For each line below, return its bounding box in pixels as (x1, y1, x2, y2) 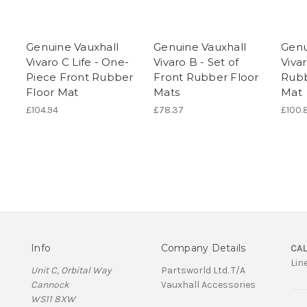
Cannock (31, 279, 69, 291)
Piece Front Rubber (26, 71, 134, 84)
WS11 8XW (31, 293, 75, 306)
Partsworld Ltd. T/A (160, 265, 245, 277)
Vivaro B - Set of (153, 56, 239, 69)
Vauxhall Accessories (160, 279, 256, 291)
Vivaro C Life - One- (26, 56, 129, 69)
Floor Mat (26, 86, 79, 99)
